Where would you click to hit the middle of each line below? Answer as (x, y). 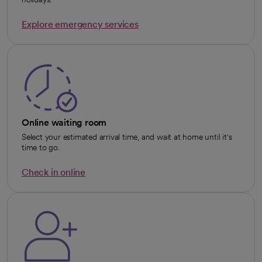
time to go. (41, 148)
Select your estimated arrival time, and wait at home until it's (127, 137)
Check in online (54, 173)
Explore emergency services (80, 25)
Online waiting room (64, 123)
